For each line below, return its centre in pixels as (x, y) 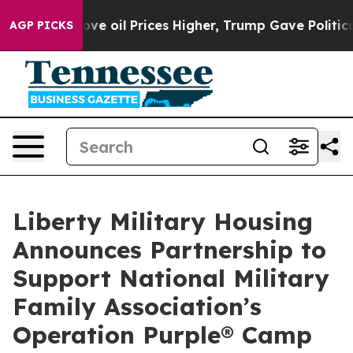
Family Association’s (137, 307)
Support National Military (171, 278)
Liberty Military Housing (163, 221)
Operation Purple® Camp (162, 335)
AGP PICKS (41, 25)
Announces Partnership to (169, 250)
